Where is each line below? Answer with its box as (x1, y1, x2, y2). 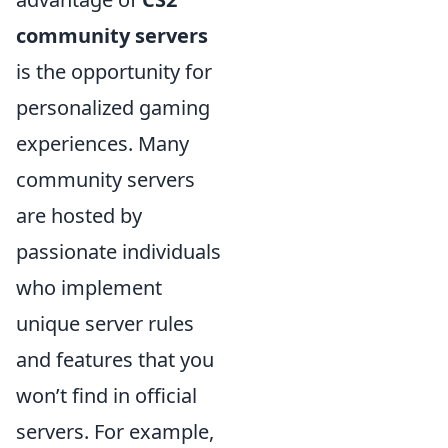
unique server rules (16, 309, 194, 337)
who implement (16, 273, 162, 301)
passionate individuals (16, 237, 221, 265)
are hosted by (16, 201, 142, 229)
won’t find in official (16, 381, 197, 409)
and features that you (16, 345, 214, 373)
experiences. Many (16, 129, 189, 157)
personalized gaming (16, 93, 210, 121)
